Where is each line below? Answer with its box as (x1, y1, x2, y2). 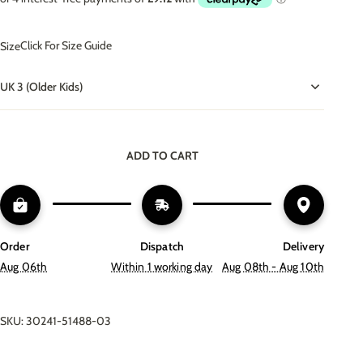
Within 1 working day (111, 258, 213, 274)
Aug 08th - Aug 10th (222, 258, 324, 274)
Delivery (282, 238, 324, 254)
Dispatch (139, 238, 185, 254)
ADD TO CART (126, 147, 199, 163)
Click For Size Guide (20, 38, 112, 53)
